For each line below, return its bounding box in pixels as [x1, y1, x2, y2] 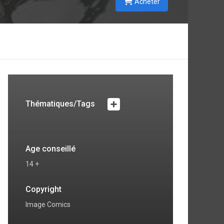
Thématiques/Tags [25, 99, 97, 109]
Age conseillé [25, 144, 75, 153]
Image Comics [25, 200, 70, 208]
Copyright [25, 184, 61, 194]
